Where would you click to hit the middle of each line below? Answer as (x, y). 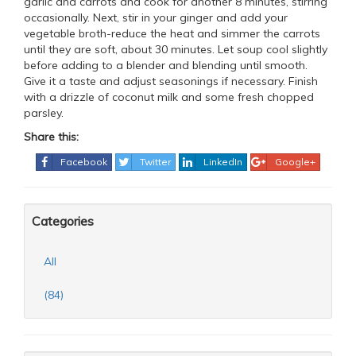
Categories (63, 221)
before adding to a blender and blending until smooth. (166, 66)
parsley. (44, 113)
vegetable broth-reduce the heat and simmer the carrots (172, 34)
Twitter (155, 161)
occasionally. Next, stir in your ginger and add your (156, 18)
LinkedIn (223, 161)
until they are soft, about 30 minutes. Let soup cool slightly (176, 50)
